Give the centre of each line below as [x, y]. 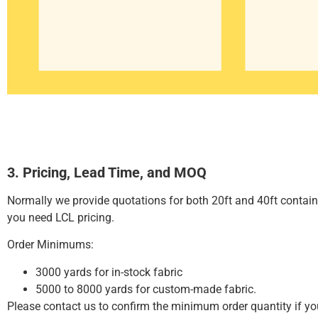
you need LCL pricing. [61, 217]
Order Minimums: [50, 245]
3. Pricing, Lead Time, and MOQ [107, 172]
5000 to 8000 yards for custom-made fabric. [146, 289]
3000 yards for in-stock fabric [109, 272]
